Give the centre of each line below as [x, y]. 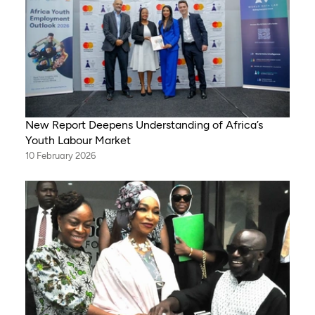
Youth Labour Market [78, 140]
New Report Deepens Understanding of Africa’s [144, 124]
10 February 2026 [60, 155]
